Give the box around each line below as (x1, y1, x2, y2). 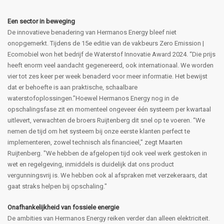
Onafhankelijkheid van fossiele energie (7, 203, 119, 211)
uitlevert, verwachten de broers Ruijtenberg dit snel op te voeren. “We (7, 116, 205, 124)
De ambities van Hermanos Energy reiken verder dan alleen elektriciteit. (7, 214, 210, 222)
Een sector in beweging (7, 17, 75, 25)
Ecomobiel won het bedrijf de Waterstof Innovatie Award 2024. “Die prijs (7, 50, 215, 58)
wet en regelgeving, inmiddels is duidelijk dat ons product (7, 160, 174, 168)
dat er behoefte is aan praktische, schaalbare (7, 83, 137, 91)
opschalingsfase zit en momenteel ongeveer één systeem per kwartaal (7, 105, 211, 113)
